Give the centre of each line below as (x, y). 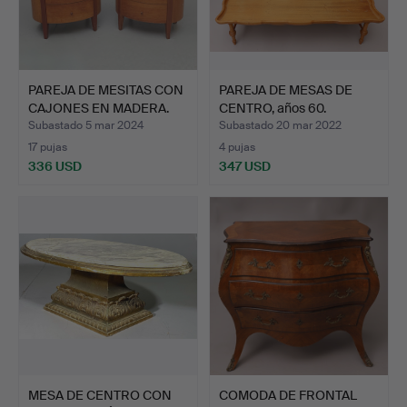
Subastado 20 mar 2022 (280, 126)
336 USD (55, 167)
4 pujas (237, 148)
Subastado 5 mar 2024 (86, 126)
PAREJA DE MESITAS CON (106, 90)
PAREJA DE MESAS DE (286, 90)
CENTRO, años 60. (273, 109)
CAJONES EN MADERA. (99, 109)
